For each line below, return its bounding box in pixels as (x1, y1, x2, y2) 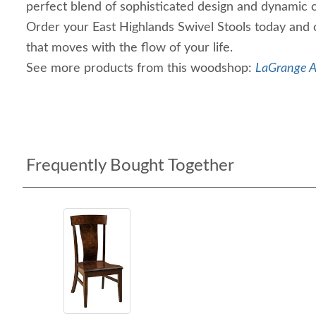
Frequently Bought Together (26, 157, 234, 174)
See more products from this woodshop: (26, 62, 255, 75)
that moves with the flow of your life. (26, 42, 233, 54)
